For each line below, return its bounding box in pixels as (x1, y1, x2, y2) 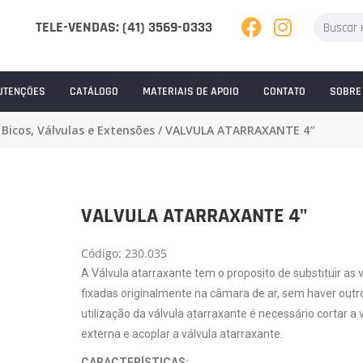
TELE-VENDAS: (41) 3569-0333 (35, 18, 212, 37)
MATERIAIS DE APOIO (142, 84, 239, 100)
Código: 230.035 (80, 246, 167, 262)
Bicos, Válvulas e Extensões (2, 122, 155, 139)
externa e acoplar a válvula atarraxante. (80, 327, 283, 341)
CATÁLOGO (69, 84, 118, 100)
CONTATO (263, 84, 305, 100)
